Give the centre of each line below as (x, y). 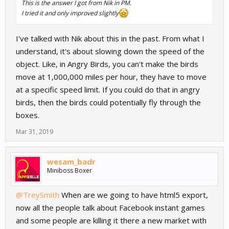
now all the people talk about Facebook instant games (110, 208)
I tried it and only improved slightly (70, 13)
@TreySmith (38, 195)
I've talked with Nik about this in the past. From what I (110, 39)
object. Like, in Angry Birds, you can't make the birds (107, 64)
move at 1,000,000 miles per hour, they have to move (111, 77)
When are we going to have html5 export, (134, 195)
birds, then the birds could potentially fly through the (108, 102)
